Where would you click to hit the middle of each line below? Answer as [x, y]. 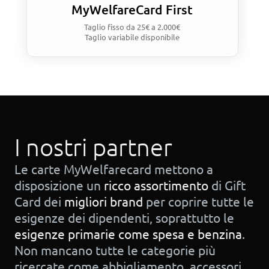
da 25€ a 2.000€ [153, 27]
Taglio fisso [105, 27]
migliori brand [104, 201]
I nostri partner [93, 147]
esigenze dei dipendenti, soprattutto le [124, 218]
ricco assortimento [156, 185]
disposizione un [59, 185]
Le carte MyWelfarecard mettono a [114, 169]
